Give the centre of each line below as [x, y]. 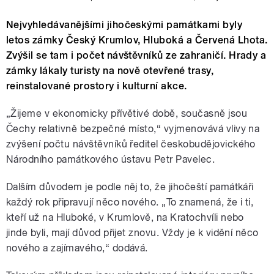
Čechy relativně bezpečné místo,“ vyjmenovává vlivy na [133, 129]
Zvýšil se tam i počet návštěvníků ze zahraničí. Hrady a [136, 56]
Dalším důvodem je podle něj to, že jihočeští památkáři [130, 187]
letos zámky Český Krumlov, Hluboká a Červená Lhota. [137, 40]
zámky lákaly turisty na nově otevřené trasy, [110, 71]
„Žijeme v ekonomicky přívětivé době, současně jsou [127, 114]
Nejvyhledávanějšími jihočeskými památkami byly [124, 25]
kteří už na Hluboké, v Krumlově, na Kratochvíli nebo [125, 218]
